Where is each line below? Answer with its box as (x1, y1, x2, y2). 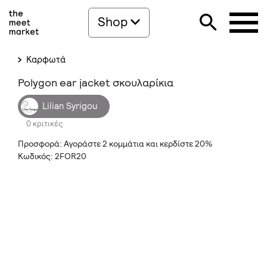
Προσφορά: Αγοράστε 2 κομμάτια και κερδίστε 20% (18, 138, 212, 149)
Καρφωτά (24, 54, 66, 66)
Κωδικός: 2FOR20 (18, 151, 86, 162)
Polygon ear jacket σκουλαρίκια (18, 76, 173, 89)
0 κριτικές (26, 119, 63, 129)
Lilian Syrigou (42, 100, 98, 112)
